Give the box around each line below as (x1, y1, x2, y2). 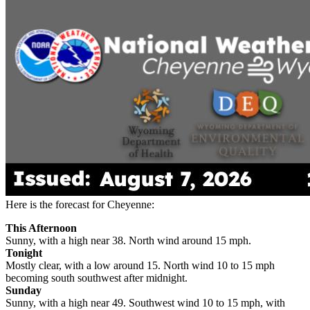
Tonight (6, 247, 42, 259)
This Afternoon (6, 222, 77, 235)
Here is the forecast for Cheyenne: (6, 199, 154, 211)
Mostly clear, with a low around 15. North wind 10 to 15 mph (6, 259, 275, 272)
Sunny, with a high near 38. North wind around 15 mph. (6, 235, 251, 247)
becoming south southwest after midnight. (6, 272, 188, 284)
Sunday (6, 284, 42, 297)
